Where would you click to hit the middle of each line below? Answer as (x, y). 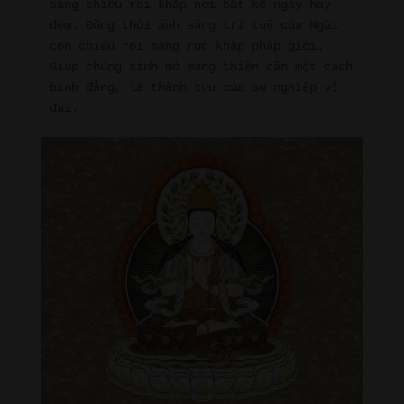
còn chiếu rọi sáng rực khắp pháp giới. (186, 46)
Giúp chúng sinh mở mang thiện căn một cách (201, 66)
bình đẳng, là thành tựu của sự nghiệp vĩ (193, 87)
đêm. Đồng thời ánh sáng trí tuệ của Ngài (193, 25)
